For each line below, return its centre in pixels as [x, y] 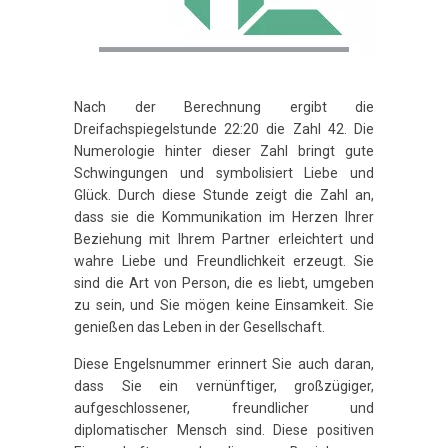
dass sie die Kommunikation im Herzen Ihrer [224, 216]
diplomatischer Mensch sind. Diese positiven [224, 430]
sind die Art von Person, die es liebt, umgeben [224, 282]
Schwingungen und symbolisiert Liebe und [224, 172]
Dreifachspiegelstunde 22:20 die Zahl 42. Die [224, 128]
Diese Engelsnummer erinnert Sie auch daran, [224, 364]
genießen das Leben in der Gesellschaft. [199, 326]
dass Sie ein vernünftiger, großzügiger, [224, 386]
